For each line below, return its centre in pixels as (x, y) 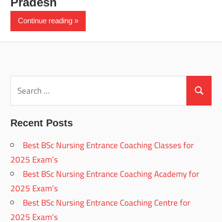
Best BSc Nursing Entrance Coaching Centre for (107, 202)
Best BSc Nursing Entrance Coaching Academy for (111, 174)
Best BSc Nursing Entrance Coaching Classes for (109, 145)
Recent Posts (42, 123)
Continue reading (45, 21)
